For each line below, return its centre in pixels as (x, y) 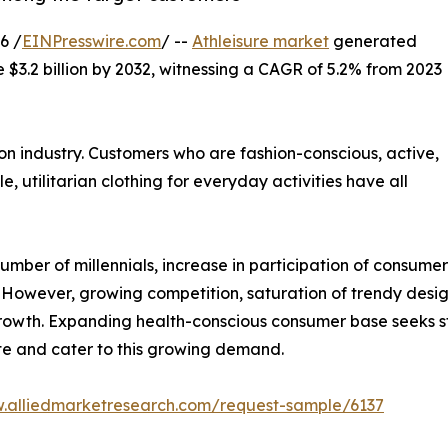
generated (373, 41)
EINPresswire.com (91, 41)
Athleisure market (260, 41)
